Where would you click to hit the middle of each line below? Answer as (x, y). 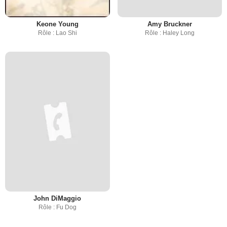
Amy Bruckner (169, 24)
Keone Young (57, 24)
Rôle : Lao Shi (57, 33)
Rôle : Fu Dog (57, 207)
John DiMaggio (58, 198)
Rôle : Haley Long (169, 33)
